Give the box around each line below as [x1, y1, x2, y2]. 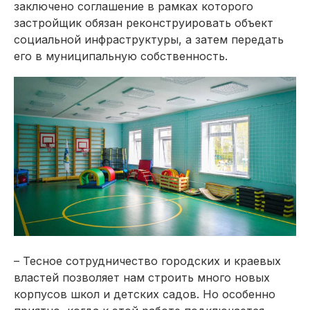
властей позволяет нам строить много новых [14, 270, 270, 284]
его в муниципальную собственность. [14, 49, 228, 63]
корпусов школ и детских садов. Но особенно [14, 286, 275, 301]
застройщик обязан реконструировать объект [14, 16, 273, 30]
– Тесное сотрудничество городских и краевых [14, 253, 281, 268]
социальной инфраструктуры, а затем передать [14, 33, 284, 46]
